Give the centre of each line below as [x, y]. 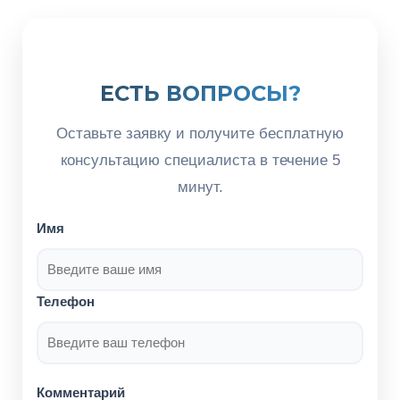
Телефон [66, 301]
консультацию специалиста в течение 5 [200, 160]
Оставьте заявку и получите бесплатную [200, 133]
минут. [200, 187]
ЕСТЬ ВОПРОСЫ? [200, 93]
